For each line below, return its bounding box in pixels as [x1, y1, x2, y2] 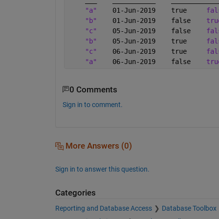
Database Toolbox [161, 204, 217, 213]
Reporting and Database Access [55, 204, 152, 213]
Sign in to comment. [62, 100, 123, 109]
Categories [55, 188, 96, 197]
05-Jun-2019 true [96, 37, 206, 45]
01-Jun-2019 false [96, 16, 206, 24]
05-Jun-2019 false [96, 26, 206, 35]
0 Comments [69, 85, 117, 94]
